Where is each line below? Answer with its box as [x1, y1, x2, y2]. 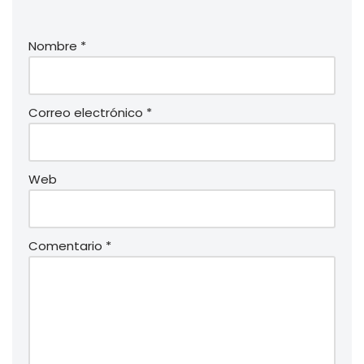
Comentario [28, 237, 106, 255]
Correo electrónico [28, 104, 146, 122]
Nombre [28, 37, 80, 55]
